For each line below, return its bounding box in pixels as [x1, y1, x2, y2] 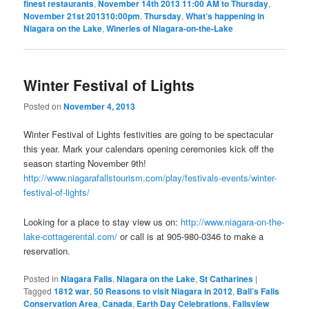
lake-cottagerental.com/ [23, 229, 118, 243]
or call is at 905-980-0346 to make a [117, 229, 264, 243]
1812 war [54, 284, 90, 297]
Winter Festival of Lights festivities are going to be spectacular [23, 128, 274, 141]
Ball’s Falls [237, 284, 280, 297]
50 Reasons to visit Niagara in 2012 [94, 284, 233, 297]
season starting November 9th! [23, 157, 147, 170]
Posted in [23, 272, 59, 284]
